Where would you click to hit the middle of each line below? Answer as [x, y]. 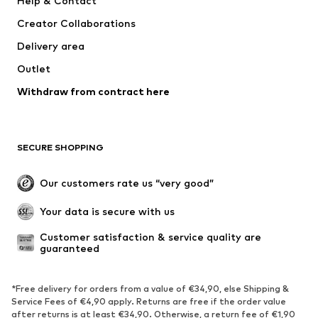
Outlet [34, 68]
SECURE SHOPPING [60, 147]
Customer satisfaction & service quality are [150, 236]
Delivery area [51, 45]
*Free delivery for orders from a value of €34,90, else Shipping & [150, 288]
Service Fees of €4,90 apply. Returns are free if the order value [149, 301]
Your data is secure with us [107, 211]
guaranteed [70, 248]
